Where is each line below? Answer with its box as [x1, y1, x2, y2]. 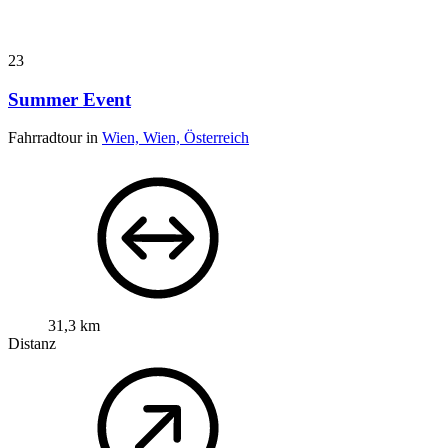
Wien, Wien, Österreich [102, 129, 249, 147]
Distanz [8, 335, 56, 353]
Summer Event [8, 88, 131, 110]
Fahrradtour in [8, 129, 102, 147]
